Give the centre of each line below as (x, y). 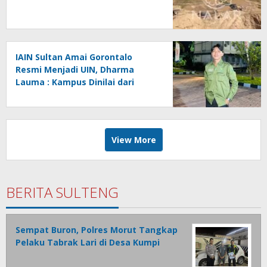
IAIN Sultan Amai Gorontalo (74, 57)
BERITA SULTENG (62, 193)
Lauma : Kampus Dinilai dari (75, 82)
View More (133, 140)
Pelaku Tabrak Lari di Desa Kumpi (88, 243)
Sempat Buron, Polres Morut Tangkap (97, 230)
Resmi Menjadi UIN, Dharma (75, 70)
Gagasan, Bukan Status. (67, 95)
